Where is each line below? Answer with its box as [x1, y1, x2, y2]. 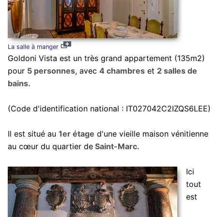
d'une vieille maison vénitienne [94, 128, 208, 139]
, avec [75, 65, 99, 76]
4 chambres [99, 65, 145, 76]
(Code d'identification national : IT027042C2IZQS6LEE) [7, 103, 211, 113]
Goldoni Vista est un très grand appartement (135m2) [7, 53, 205, 63]
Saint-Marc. [93, 141, 139, 151]
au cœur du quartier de [7, 141, 93, 151]
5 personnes [27, 65, 75, 76]
